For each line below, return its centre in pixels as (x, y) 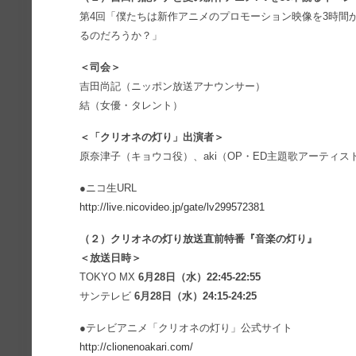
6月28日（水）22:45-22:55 (200, 277)
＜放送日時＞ (111, 258)
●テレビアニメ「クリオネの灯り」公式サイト (186, 328)
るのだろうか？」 (121, 35)
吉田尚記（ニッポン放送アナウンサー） (173, 86)
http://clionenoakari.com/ (137, 347)
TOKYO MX (109, 277)
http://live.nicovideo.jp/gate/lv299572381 (172, 207)
